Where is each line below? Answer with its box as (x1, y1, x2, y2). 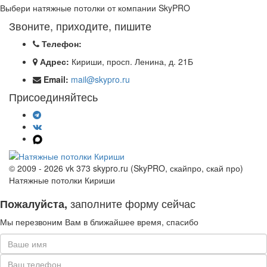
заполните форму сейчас (67, 195, 195, 212)
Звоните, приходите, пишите (9, 18, 151, 34)
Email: (44, 73, 69, 86)
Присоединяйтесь (9, 89, 98, 105)
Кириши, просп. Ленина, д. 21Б (69, 55, 193, 68)
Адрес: (40, 55, 69, 68)
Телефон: (42, 38, 82, 50)
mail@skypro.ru (71, 73, 130, 86)
